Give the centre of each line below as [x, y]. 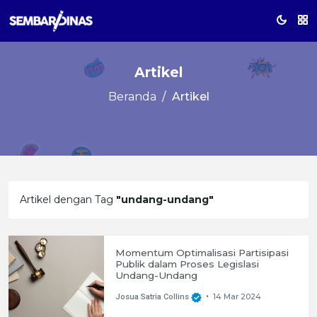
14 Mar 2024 [237, 297]
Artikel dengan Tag [68, 200]
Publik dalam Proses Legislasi [187, 264]
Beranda [132, 96]
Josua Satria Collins [152, 297]
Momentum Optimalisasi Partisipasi [202, 253]
